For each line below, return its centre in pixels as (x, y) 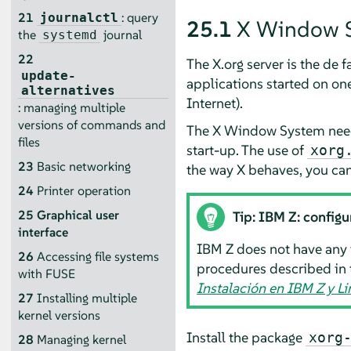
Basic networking (83, 166)
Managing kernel (81, 339)
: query (139, 17)
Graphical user (78, 215)
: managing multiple (71, 107)
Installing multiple (87, 298)
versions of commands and (91, 125)
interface (43, 232)
